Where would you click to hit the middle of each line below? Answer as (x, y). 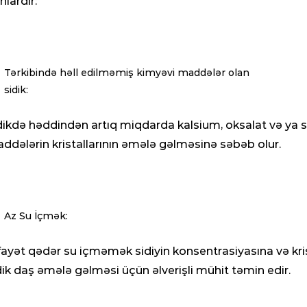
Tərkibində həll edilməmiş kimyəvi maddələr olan (127, 72)
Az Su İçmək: (36, 216)
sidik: (16, 89)
